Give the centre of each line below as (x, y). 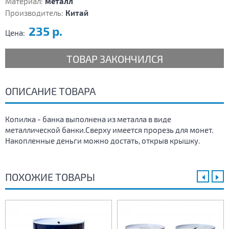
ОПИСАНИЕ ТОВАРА (50, 91)
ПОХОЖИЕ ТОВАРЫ (50, 177)
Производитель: (34, 13)
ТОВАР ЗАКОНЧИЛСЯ (114, 59)
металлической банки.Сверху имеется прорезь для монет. (109, 130)
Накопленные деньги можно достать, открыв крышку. (102, 141)
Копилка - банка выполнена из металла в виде (88, 119)
